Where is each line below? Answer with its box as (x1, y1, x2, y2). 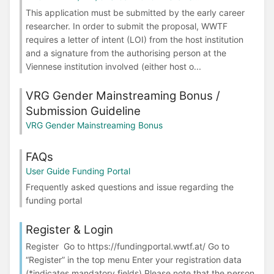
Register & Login (26, 223, 113, 237)
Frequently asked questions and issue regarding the (26, 182, 234, 193)
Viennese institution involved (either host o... (26, 61, 201, 72)
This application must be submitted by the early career (26, 7, 245, 18)
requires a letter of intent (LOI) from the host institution (26, 34, 243, 45)
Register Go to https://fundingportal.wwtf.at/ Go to (26, 241, 229, 252)
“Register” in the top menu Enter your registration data (26, 254, 242, 265)
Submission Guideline (26, 103, 141, 118)
